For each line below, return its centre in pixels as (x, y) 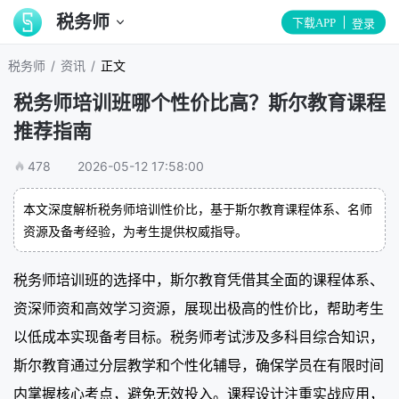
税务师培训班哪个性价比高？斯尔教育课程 (199, 102)
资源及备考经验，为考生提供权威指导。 (135, 231)
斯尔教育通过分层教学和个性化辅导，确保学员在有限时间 (199, 365)
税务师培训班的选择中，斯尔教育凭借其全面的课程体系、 (199, 279)
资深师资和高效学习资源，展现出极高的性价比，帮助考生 (199, 308)
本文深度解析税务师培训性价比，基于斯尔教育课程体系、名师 (198, 208)
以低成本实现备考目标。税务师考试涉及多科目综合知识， (199, 336)
